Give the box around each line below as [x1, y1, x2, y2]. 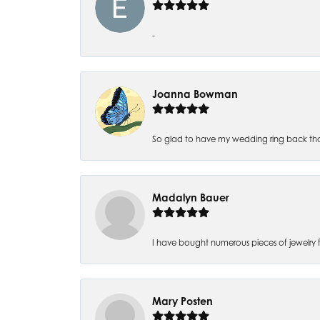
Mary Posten [152, 294, 213, 307]
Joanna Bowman [152, 87, 238, 100]
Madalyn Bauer [152, 191, 229, 204]
